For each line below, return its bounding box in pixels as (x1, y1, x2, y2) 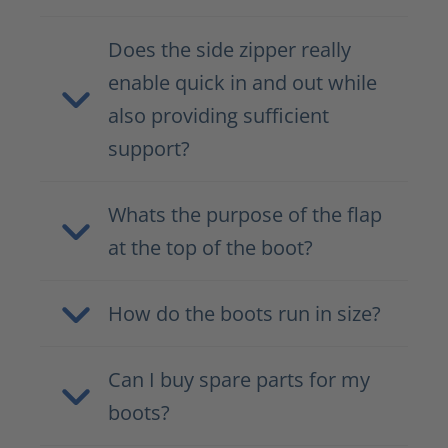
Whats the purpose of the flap (108, 201, 382, 228)
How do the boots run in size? (108, 300, 381, 327)
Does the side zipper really (108, 36, 351, 63)
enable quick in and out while (108, 69, 377, 96)
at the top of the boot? (108, 234, 313, 261)
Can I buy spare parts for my (108, 366, 370, 393)
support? (108, 135, 190, 162)
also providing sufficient (108, 102, 329, 129)
